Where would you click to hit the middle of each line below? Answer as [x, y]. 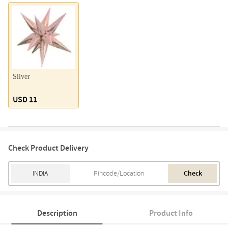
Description [57, 213]
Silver [21, 77]
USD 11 [25, 100]
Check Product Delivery [48, 148]
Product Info [171, 213]
